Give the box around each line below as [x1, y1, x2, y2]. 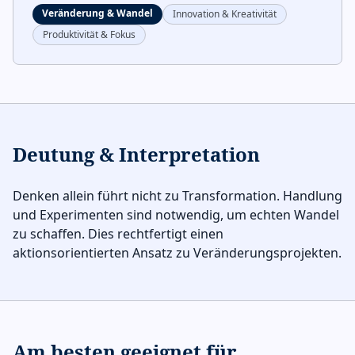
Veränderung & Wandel [42, 6, 153, 20]
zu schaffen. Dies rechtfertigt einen [13, 225, 223, 242]
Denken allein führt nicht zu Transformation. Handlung [13, 187, 342, 204]
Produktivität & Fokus [43, 28, 136, 41]
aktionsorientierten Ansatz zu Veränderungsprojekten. [13, 244, 342, 261]
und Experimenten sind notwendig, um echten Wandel [13, 206, 339, 223]
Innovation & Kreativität [173, 7, 277, 21]
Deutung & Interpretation [13, 141, 260, 167]
